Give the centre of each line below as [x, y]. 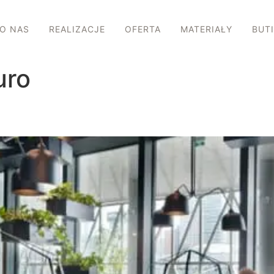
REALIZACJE [77, 29]
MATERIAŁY [206, 29]
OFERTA [143, 29]
